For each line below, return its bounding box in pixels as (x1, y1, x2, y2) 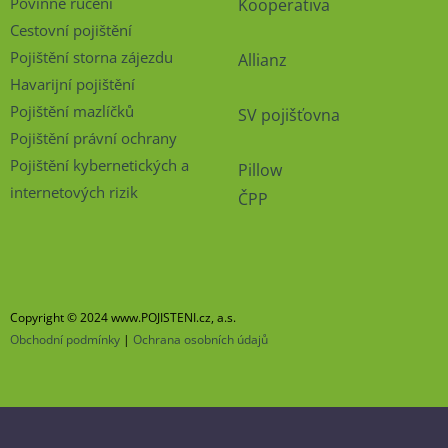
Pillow (238, 159, 282, 182)
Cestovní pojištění (10, 20, 132, 41)
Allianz (238, 48, 287, 71)
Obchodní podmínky (10, 330, 120, 348)
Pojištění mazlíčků (10, 101, 134, 122)
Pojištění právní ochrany (10, 128, 177, 149)
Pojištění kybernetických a (10, 155, 189, 176)
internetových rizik (10, 182, 138, 203)
